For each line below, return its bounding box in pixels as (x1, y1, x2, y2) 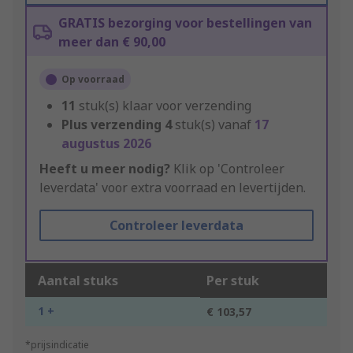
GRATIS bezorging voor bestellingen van (58, 14, 312, 32)
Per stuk (206, 272, 259, 290)
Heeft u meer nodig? (39, 160, 170, 178)
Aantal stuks (38, 272, 118, 290)
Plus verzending (61, 116, 162, 134)
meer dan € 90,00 (58, 33, 165, 51)
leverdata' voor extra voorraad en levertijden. (39, 179, 306, 197)
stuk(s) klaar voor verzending (79, 97, 251, 115)
